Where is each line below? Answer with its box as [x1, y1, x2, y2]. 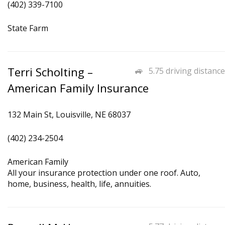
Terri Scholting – [8, 64, 93, 80]
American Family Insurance [8, 80, 149, 96]
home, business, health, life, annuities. [8, 178, 151, 189]
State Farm [8, 23, 48, 34]
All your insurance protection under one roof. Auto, [8, 167, 200, 178]
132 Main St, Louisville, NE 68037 [8, 109, 131, 120]
